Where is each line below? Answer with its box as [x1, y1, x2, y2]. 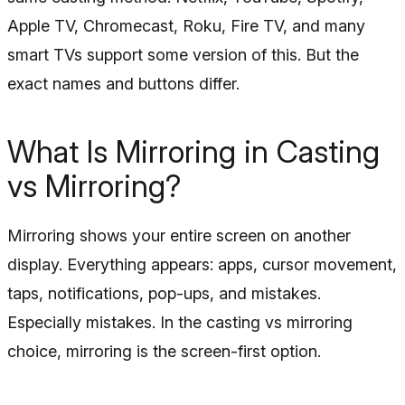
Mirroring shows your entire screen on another [7, 226, 351, 245]
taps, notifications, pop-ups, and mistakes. [7, 284, 321, 303]
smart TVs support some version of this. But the [7, 45, 359, 64]
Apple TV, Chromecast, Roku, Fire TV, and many [7, 16, 365, 35]
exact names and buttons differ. [7, 74, 240, 93]
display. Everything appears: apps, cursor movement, [7, 255, 397, 274]
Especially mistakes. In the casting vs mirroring [7, 313, 353, 332]
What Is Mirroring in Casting [7, 133, 380, 170]
